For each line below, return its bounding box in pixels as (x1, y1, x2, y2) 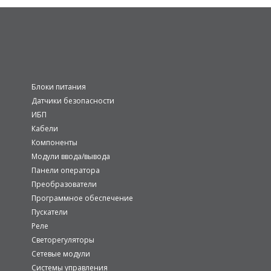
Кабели (31, 123, 58, 134)
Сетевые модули (31, 249, 90, 259)
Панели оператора (31, 165, 100, 175)
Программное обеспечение (31, 193, 133, 203)
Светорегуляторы (31, 235, 94, 245)
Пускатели (31, 207, 68, 217)
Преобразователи (31, 179, 97, 189)
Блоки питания (31, 82, 86, 92)
